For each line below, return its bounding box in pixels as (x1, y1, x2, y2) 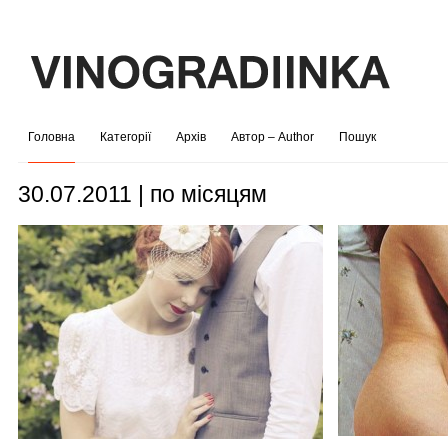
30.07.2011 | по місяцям (17, 181, 267, 207)
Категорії (99, 130, 151, 144)
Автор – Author (230, 130, 314, 144)
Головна (27, 130, 75, 144)
